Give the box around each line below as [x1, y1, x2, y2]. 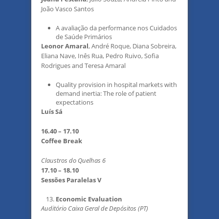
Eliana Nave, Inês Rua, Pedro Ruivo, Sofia [41, 51, 159, 60]
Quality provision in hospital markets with [56, 80, 177, 89]
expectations [56, 98, 93, 107]
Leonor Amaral [41, 42, 88, 50]
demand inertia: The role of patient [56, 89, 156, 98]
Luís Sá [41, 107, 63, 116]
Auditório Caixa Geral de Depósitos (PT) [41, 204, 148, 213]
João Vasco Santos [41, 4, 94, 13]
